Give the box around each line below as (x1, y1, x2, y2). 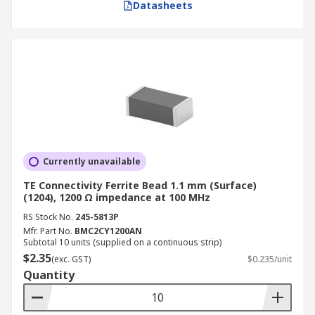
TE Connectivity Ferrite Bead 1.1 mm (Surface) (23, 179, 257, 192)
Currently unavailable (43, 155, 141, 167)
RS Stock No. (23, 211, 73, 223)
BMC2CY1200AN (75, 225, 142, 237)
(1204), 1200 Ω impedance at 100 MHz (23, 191, 210, 204)
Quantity (23, 267, 75, 283)
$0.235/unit (247, 253, 292, 265)
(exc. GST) (51, 253, 91, 265)
